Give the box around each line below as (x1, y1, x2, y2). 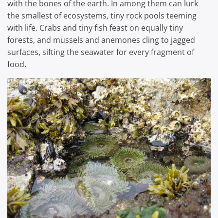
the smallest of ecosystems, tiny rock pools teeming (7, 10, 197, 21)
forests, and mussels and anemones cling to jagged (7, 34, 195, 45)
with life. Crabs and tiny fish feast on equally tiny (7, 22, 183, 33)
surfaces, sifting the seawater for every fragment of (7, 46, 194, 57)
